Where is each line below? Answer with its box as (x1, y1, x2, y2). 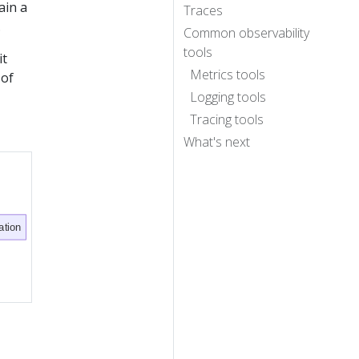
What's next (184, 132, 250, 151)
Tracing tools (190, 110, 264, 128)
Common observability (184, 23, 309, 42)
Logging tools (190, 87, 266, 106)
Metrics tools (190, 65, 265, 83)
